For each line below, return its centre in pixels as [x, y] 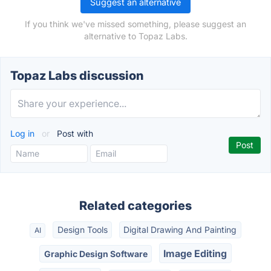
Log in [24, 133]
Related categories [135, 206]
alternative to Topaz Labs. [135, 36]
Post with [74, 133]
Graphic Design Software [96, 253]
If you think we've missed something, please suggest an [135, 24]
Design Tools [82, 230]
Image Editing [195, 253]
